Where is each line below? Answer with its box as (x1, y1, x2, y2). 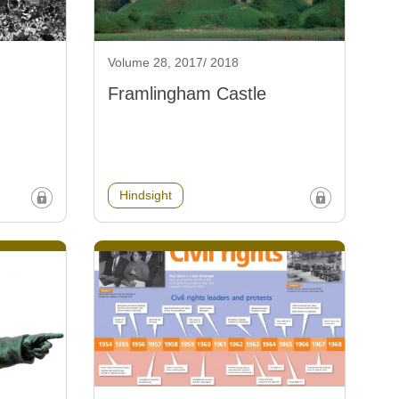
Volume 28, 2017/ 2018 (107, 54, 239, 69)
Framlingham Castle (107, 83, 266, 103)
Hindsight (118, 187, 172, 202)
